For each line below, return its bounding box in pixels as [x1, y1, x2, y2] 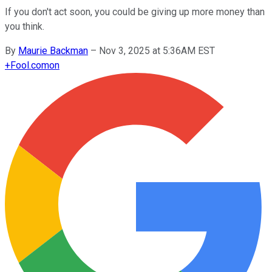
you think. [5, 20, 44, 32]
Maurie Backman [18, 44, 88, 56]
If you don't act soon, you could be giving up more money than [5, 5, 265, 18]
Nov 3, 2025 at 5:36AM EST [99, 44, 215, 56]
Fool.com [10, 59, 49, 71]
